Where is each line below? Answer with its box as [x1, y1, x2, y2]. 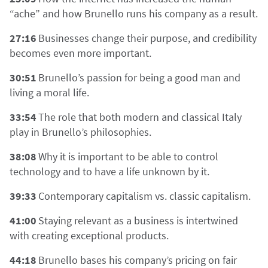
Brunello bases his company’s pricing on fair [38, 253, 237, 267]
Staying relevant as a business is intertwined [38, 214, 238, 227]
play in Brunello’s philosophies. [10, 125, 151, 139]
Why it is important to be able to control [38, 150, 218, 163]
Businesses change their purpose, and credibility [38, 31, 257, 45]
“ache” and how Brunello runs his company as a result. [10, 7, 258, 20]
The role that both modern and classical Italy [38, 110, 242, 124]
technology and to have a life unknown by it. [10, 165, 209, 178]
